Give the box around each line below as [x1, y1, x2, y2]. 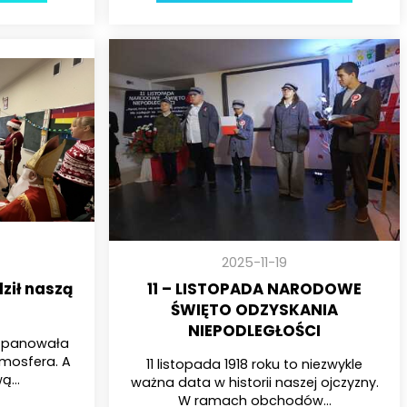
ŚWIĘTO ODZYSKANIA [171, 299, 338, 322]
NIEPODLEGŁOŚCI [188, 320, 321, 342]
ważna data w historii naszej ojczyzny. [130, 372, 379, 392]
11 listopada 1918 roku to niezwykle [146, 354, 362, 373]
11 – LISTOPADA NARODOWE [147, 278, 362, 301]
